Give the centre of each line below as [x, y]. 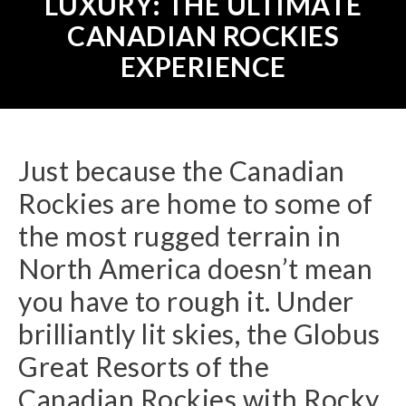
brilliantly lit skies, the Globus [199, 333]
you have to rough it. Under [186, 301]
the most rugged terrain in [179, 236]
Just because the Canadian [182, 170]
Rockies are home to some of [196, 203]
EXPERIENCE [203, 66]
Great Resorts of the [144, 366]
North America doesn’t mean [195, 268]
